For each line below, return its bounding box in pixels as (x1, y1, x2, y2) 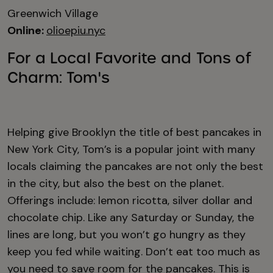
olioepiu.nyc (46, 23, 105, 38)
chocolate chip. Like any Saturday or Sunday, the (7, 210, 254, 225)
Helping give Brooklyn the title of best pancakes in (7, 124, 261, 140)
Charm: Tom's (7, 68, 110, 87)
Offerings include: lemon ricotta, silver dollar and (7, 193, 252, 208)
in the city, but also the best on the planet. (7, 175, 224, 191)
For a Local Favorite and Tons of (7, 48, 251, 68)
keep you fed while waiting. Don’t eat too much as (7, 244, 260, 259)
